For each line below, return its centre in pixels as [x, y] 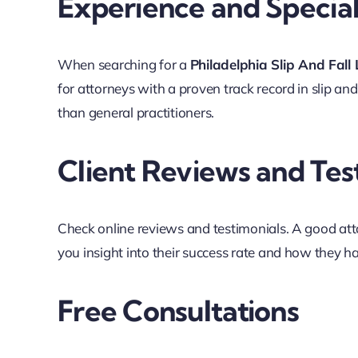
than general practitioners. [136, 113]
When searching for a [123, 65]
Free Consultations [178, 311]
